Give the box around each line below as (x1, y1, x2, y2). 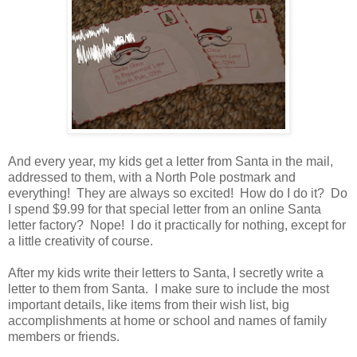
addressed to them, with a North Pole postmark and (8, 171, 296, 185)
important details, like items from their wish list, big (8, 298, 289, 312)
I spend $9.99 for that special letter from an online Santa (8, 202, 321, 217)
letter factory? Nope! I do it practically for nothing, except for (8, 218, 346, 233)
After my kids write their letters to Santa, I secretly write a (8, 266, 324, 280)
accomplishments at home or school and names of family (8, 314, 327, 328)
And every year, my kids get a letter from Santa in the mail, (8, 155, 333, 169)
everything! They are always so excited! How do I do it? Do (8, 186, 347, 201)
